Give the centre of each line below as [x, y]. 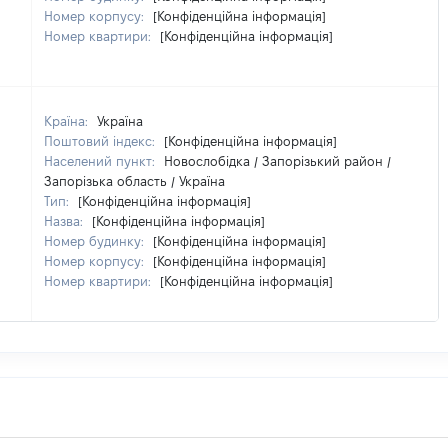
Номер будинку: [96, 241]
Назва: [65, 221]
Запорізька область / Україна [134, 181]
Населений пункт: [101, 161]
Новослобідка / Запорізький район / [277, 161]
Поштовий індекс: [101, 141]
